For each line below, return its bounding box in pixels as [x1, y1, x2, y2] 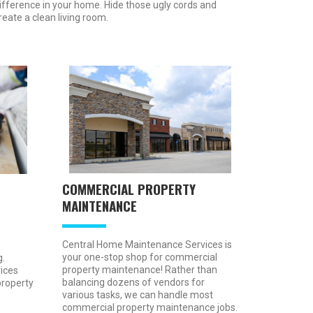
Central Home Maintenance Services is [61, 239, 232, 251]
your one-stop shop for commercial [61, 252, 217, 263]
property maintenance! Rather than [61, 264, 217, 276]
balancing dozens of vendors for [61, 277, 205, 289]
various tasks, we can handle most [61, 289, 213, 301]
